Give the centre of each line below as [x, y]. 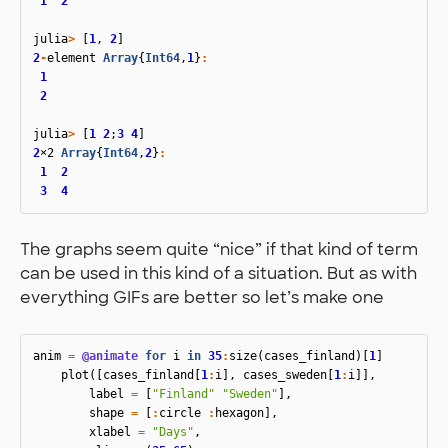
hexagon [239, 413]
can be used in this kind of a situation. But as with [218, 274]
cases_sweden [285, 375]
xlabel [110, 432]
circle [180, 413]
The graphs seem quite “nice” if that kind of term [219, 250]
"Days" [173, 432]
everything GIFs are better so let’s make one [202, 298]
